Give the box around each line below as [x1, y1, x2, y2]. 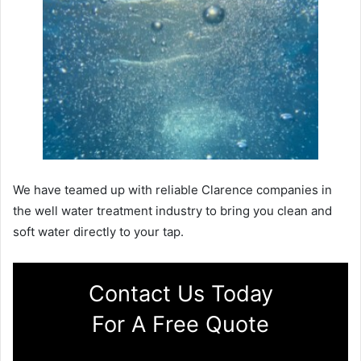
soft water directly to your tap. [13, 224, 184, 240]
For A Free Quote [92, 311, 269, 338]
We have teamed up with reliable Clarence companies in [13, 182, 332, 198]
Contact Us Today [88, 280, 273, 308]
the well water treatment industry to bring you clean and [13, 203, 332, 219]
